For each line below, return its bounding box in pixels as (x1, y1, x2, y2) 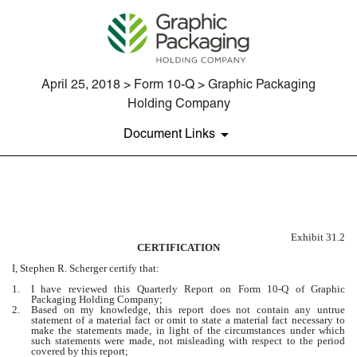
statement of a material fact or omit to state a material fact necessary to (31, 314, 345, 327)
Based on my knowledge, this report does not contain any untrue (31, 304, 345, 316)
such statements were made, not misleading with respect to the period (31, 335, 345, 347)
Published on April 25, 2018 (12, 241, 133, 253)
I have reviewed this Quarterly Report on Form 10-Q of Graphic (31, 283, 345, 296)
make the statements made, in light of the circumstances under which (31, 324, 345, 337)
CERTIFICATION (137, 241, 220, 254)
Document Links (123, 129, 215, 141)
